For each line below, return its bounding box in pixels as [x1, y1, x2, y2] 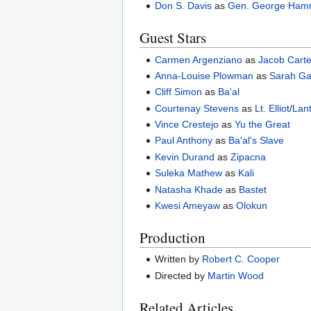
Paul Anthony [155, 135, 213, 146]
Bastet [239, 183, 267, 195]
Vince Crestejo [155, 119, 219, 131]
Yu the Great [235, 119, 291, 131]
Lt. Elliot [255, 102, 290, 114]
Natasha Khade [155, 183, 224, 195]
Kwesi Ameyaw [155, 200, 221, 212]
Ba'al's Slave [228, 135, 285, 146]
